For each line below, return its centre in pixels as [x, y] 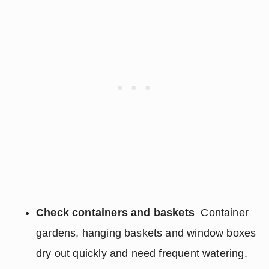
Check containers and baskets [116, 213]
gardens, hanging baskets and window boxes [146, 233]
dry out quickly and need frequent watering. [143, 253]
